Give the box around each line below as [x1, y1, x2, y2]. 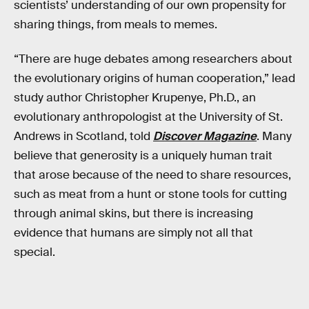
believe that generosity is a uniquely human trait [14, 148, 272, 163]
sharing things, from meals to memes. [14, 17, 217, 32]
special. [14, 244, 55, 259]
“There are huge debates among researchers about [14, 51, 292, 66]
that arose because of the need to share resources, [14, 167, 291, 182]
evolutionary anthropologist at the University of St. [14, 109, 283, 124]
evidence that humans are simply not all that [14, 225, 253, 240]
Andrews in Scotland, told [14, 128, 153, 143]
